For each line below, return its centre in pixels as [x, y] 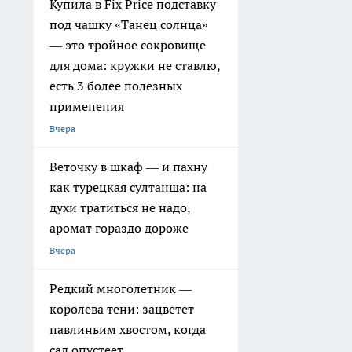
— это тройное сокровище [128, 44]
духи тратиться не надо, [120, 207]
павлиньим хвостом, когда [128, 329]
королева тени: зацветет [122, 308]
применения [87, 106]
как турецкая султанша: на [128, 187]
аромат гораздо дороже [119, 227]
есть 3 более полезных [116, 85]
